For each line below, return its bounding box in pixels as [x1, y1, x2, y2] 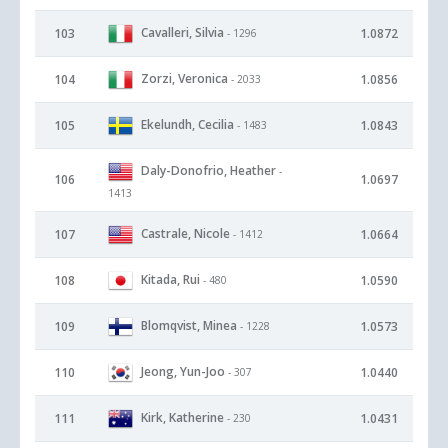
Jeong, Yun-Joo [141, 362, 225, 380]
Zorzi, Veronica [141, 69, 228, 87]
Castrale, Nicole [141, 224, 230, 242]
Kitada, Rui [141, 270, 200, 288]
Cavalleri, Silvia [141, 23, 224, 41]
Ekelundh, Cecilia [141, 115, 234, 133]
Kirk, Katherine [141, 408, 224, 426]
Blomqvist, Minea [141, 316, 237, 334]
